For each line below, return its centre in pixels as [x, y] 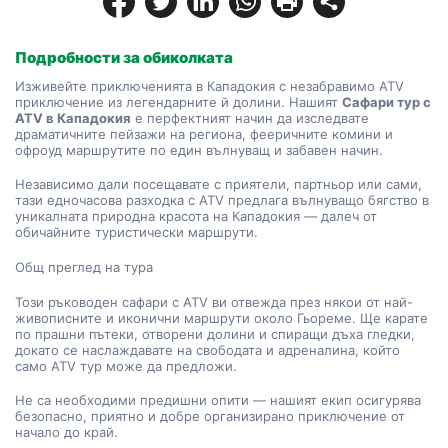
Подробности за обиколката [124, 57]
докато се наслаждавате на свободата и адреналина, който [207, 350]
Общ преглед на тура [84, 267]
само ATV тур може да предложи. [126, 366]
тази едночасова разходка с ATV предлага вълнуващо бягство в [222, 200]
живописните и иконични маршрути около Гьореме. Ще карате [221, 318]
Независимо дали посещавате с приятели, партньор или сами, [218, 184]
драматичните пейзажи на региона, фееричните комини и [204, 134]
